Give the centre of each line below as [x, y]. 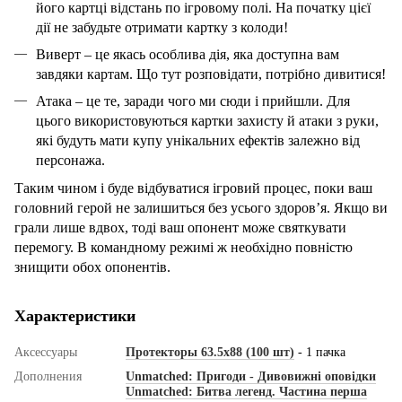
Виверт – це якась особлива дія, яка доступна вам [188, 54]
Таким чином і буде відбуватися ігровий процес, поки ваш [193, 188]
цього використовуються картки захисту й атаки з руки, [207, 121]
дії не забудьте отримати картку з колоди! [162, 27]
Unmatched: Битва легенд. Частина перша [246, 391]
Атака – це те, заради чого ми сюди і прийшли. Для [193, 101]
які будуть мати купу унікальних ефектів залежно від [198, 141]
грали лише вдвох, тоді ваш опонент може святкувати [180, 227]
